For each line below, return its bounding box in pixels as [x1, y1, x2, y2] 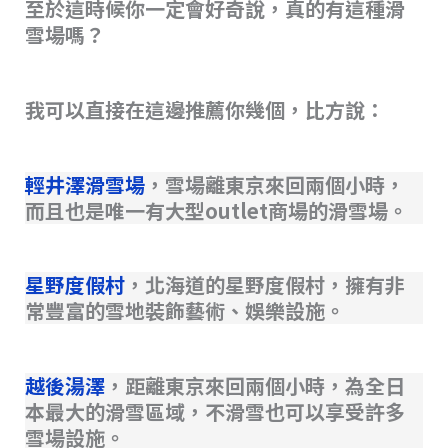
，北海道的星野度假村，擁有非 [124, 270, 405, 300]
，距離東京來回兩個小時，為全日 [104, 371, 405, 401]
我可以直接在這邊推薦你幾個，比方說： [24, 94, 385, 124]
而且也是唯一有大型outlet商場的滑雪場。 [24, 195, 408, 225]
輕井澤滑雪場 [24, 169, 145, 199]
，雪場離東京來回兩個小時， [144, 169, 405, 199]
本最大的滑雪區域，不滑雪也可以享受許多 [24, 397, 405, 427]
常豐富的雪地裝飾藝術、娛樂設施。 [24, 296, 345, 326]
